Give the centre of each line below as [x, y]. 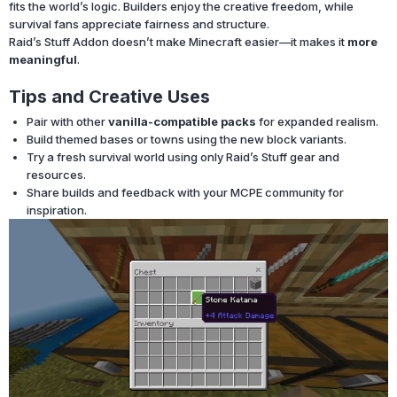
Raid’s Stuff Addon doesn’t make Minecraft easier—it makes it [178, 41]
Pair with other [67, 121]
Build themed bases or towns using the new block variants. [187, 139]
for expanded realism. [317, 121]
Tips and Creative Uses [109, 96]
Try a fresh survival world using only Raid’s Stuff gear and [183, 156]
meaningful [43, 59]
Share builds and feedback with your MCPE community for [185, 192]
